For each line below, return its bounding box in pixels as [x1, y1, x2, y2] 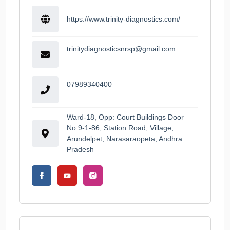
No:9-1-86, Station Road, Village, [67, 124, 174, 132]
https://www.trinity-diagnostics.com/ [67, 14, 180, 23]
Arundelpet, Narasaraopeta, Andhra [67, 135, 182, 143]
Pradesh [67, 145, 94, 154]
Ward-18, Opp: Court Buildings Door [67, 113, 184, 122]
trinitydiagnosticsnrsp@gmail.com [67, 45, 176, 53]
